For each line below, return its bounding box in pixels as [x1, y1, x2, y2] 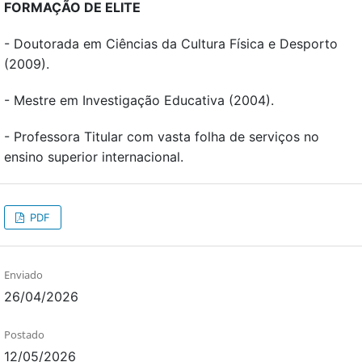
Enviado [4, 267, 43, 283]
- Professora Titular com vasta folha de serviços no [4, 128, 319, 145]
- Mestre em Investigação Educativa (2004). [4, 92, 274, 109]
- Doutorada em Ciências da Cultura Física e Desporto [4, 36, 338, 53]
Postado [4, 327, 44, 343]
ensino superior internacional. [4, 149, 183, 166]
